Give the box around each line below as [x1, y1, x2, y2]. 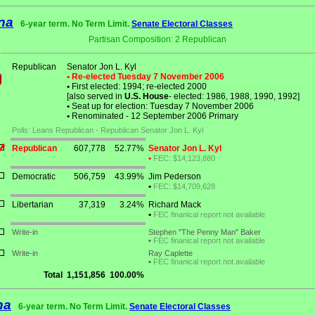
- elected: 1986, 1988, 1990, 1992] [169, 91, 300, 102]
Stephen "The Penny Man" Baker [148, 228, 261, 237]
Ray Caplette [148, 249, 193, 258]
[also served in [67, 91, 124, 102]
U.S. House [124, 91, 169, 102]
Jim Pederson [148, 172, 201, 182]
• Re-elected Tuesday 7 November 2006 [67, 72, 224, 82]
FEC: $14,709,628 [153, 182, 215, 191]
